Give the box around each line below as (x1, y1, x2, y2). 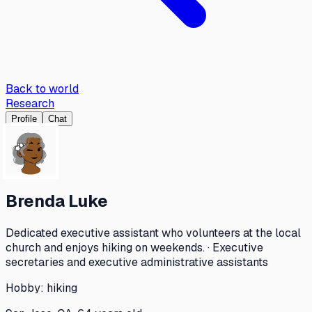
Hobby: (6, 280, 47, 295)
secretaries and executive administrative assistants (6, 254, 268, 270)
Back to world (6, 81, 79, 96)
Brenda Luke (6, 189, 108, 212)
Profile (11, 114, 37, 124)
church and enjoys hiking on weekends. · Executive (6, 240, 263, 255)
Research (6, 96, 54, 111)
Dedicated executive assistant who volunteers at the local (6, 225, 301, 240)
